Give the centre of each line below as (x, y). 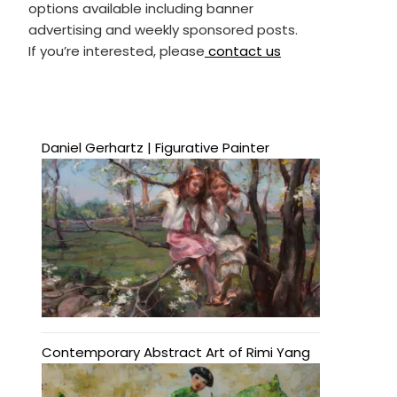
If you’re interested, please (116, 51)
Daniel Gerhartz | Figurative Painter (155, 147)
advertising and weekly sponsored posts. (163, 29)
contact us (242, 51)
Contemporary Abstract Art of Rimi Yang (175, 353)
